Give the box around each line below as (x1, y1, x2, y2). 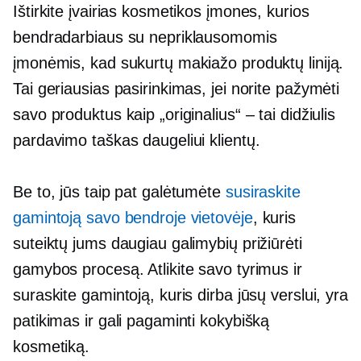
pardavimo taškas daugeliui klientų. (13, 131, 260, 149)
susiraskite (225, 183, 301, 201)
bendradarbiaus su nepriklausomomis (13, 28, 277, 46)
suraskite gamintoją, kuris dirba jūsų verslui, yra (13, 286, 348, 304)
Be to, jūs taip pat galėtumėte (13, 183, 226, 201)
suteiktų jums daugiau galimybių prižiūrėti (13, 234, 302, 252)
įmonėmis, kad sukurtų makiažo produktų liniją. (13, 54, 344, 72)
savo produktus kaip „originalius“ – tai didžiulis (13, 106, 336, 123)
